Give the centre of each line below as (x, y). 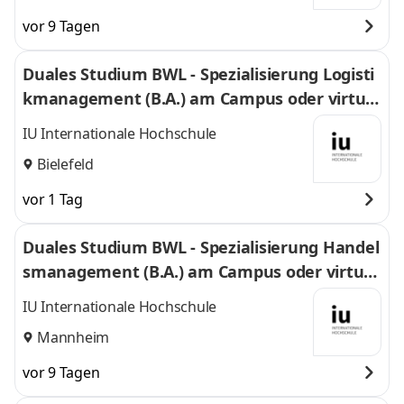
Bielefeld (65, 164)
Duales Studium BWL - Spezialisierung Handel (201, 247)
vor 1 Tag (53, 199)
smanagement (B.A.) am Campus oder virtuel (200, 271)
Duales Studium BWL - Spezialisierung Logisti (198, 74)
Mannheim (73, 337)
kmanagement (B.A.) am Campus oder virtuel (201, 98)
